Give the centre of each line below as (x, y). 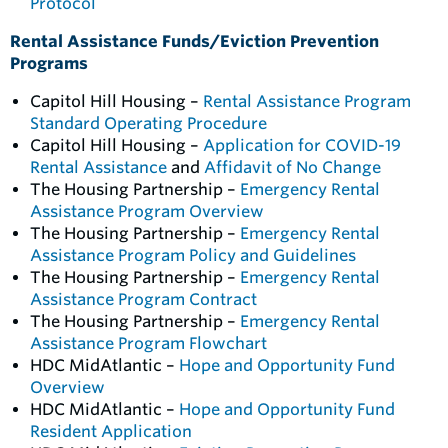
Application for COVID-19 (302, 145)
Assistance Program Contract (143, 299)
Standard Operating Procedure (148, 123)
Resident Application (111, 431)
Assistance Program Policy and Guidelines (193, 255)
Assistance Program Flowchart (148, 343)
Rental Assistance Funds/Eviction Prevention (194, 41)
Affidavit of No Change (292, 167)
